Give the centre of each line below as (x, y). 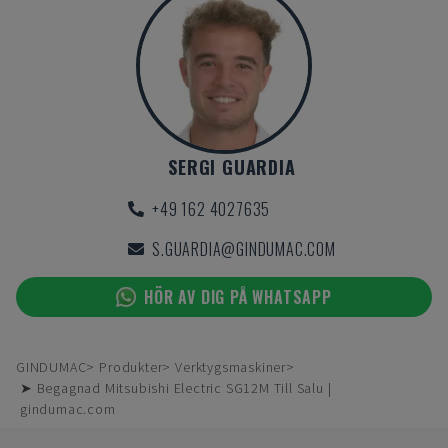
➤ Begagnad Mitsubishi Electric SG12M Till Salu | (176, 388)
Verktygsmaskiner (231, 367)
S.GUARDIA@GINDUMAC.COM (244, 249)
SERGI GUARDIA (232, 167)
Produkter (131, 367)
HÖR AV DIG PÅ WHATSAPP (238, 297)
